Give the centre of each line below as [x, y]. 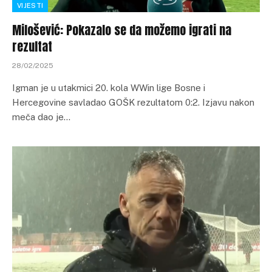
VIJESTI [30, 5]
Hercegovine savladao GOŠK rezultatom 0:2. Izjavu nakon [133, 102]
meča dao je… [41, 117]
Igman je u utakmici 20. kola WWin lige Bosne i [109, 87]
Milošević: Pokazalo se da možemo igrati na [122, 30]
